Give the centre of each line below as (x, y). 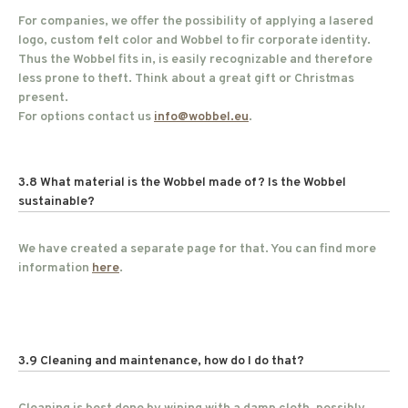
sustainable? (56, 202)
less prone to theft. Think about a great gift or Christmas (186, 79)
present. (43, 98)
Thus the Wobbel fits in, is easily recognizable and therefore (195, 60)
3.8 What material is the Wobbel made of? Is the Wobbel (182, 183)
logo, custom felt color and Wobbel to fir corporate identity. (194, 41)
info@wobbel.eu (201, 117)
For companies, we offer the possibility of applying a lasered (196, 21)
